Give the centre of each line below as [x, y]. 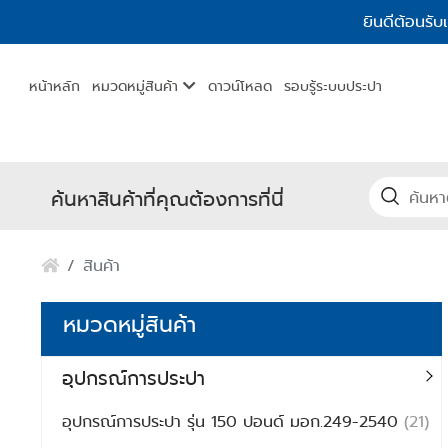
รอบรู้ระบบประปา [333, 86]
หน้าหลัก [55, 86]
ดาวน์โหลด [240, 86]
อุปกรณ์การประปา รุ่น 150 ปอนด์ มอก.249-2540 [233, 421]
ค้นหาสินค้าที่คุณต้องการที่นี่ [167, 199]
